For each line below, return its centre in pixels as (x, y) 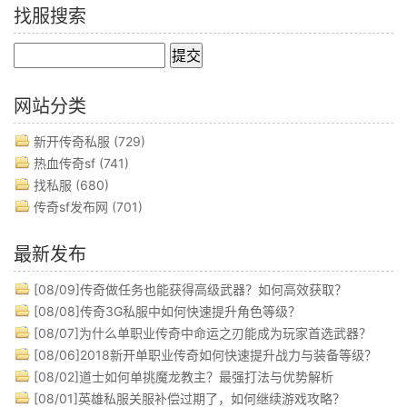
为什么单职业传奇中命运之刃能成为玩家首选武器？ (225, 333)
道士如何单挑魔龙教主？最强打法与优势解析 (206, 377)
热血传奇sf (65, 164)
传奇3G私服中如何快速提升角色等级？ (190, 312)
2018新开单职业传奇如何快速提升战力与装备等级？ (228, 355)
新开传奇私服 (72, 142)
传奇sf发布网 (71, 207)
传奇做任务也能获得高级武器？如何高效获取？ (213, 290)
